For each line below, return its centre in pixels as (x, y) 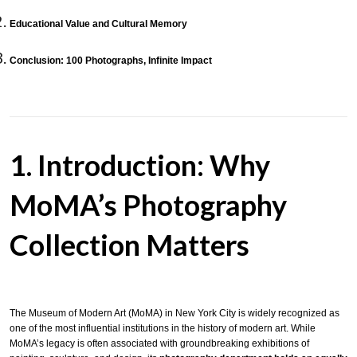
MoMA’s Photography (148, 204)
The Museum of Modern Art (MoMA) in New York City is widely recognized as (175, 314)
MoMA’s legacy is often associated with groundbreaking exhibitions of (159, 344)
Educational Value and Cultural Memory (98, 24)
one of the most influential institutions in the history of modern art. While (163, 329)
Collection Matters (129, 244)
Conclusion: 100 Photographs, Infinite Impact (111, 60)
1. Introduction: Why (140, 165)
